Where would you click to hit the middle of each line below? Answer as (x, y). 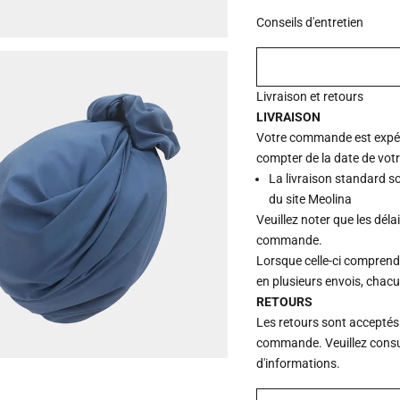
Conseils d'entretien (310, 23)
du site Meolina (311, 200)
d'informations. (299, 364)
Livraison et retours (310, 97)
